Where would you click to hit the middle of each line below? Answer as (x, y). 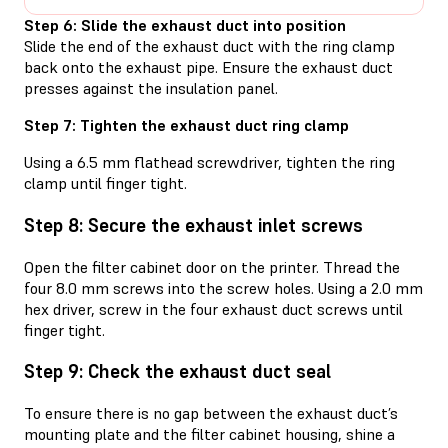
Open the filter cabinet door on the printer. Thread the (212, 266)
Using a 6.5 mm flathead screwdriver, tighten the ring (209, 162)
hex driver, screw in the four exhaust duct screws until (213, 308)
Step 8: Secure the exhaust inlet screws (193, 225)
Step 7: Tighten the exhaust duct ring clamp (186, 125)
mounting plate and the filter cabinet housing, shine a (209, 434)
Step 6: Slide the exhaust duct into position (185, 25)
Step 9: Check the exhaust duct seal (177, 372)
